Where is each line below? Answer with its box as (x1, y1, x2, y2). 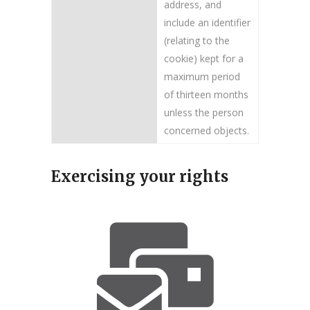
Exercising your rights (51, 167, 228, 186)
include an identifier (164, 16, 250, 29)
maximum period (164, 70, 240, 83)
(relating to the (164, 34, 230, 47)
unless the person (164, 106, 244, 119)
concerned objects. (164, 124, 249, 137)
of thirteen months (164, 88, 248, 101)
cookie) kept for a (164, 52, 244, 65)
